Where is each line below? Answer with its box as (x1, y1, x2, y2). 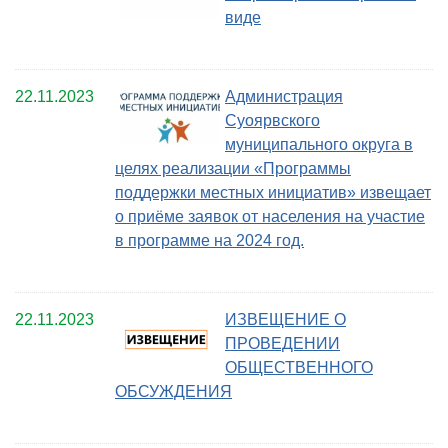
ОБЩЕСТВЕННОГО (225, 359, 373, 377)
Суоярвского (225, 112, 320, 130)
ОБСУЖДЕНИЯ (115, 383, 232, 401)
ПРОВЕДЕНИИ (225, 335, 340, 353)
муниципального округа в (225, 136, 413, 154)
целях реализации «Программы (115, 160, 351, 178)
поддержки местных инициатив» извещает (115, 184, 431, 202)
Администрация (225, 88, 343, 106)
